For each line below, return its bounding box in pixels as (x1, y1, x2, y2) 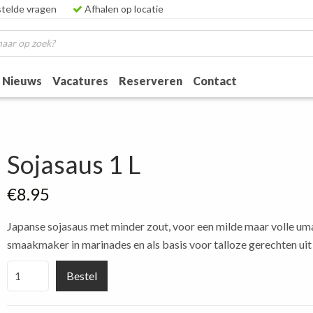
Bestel (66, 269, 98, 282)
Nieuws (2, 74, 43, 88)
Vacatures (52, 74, 109, 88)
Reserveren (119, 74, 183, 88)
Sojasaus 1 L (7, 149, 141, 180)
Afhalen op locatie (82, 3, 164, 15)
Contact (193, 74, 238, 88)
